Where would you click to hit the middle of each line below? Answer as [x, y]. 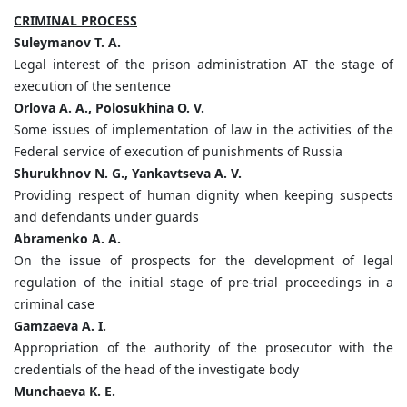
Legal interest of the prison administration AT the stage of [203, 65]
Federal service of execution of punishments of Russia [178, 152]
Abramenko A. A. [67, 239]
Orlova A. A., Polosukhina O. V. [109, 108]
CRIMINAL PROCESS [75, 21]
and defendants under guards [106, 217]
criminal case [54, 304]
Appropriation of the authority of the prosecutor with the [203, 348]
